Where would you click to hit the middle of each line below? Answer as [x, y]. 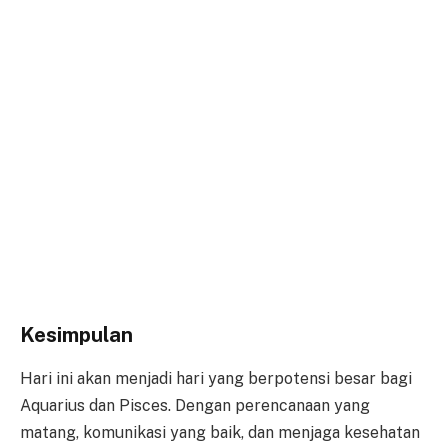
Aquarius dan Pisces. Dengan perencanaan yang [195, 406]
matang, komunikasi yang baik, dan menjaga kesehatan [220, 433]
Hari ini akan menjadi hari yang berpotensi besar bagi [216, 379]
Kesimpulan [76, 334]
